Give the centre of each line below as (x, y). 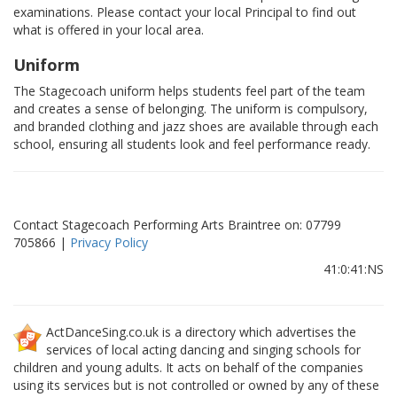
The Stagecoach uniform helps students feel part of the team (189, 91)
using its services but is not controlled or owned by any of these (196, 385)
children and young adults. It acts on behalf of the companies (188, 368)
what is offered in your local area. (109, 30)
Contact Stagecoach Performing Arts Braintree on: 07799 (177, 225)
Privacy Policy (109, 243)
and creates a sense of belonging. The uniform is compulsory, (191, 109)
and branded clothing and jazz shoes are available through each (196, 127)
